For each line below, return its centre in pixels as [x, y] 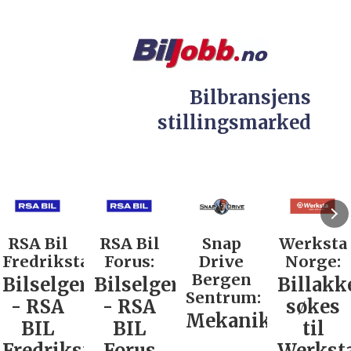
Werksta [312, 244]
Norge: [312, 262]
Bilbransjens [251, 98]
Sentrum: [222, 298]
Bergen [220, 280]
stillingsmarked [235, 123]
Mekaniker [237, 320]
